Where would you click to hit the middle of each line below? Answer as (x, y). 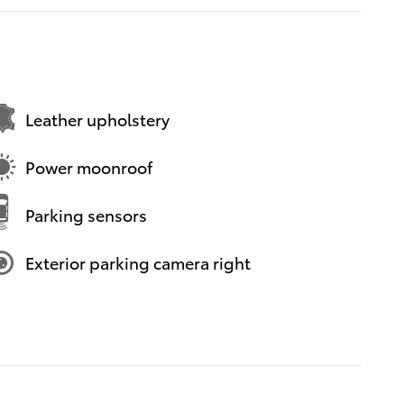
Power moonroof (89, 167)
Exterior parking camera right (138, 262)
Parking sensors (86, 215)
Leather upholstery (97, 119)
